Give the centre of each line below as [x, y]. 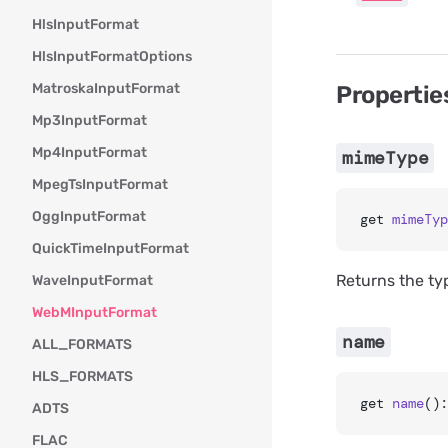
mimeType [385, 158]
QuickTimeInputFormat [110, 248]
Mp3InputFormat [89, 120]
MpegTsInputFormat [100, 184]
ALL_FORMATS [82, 344]
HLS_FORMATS [82, 376]
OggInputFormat [89, 216]
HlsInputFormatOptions [112, 56]
